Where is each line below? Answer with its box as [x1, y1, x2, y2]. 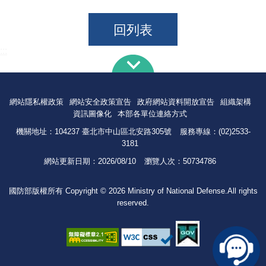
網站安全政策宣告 [69, 97, 131, 106]
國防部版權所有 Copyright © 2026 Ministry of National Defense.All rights [8, 186, 258, 195]
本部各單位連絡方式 [118, 109, 187, 118]
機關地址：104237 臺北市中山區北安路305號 [15, 126, 172, 136]
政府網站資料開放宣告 [137, 97, 214, 106]
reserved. [117, 198, 149, 207]
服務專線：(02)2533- [179, 126, 251, 136]
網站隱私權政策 [9, 97, 64, 106]
